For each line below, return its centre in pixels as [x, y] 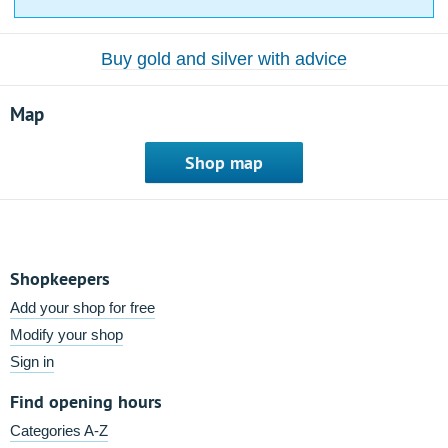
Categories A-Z [59, 430]
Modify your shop [66, 334]
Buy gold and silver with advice [224, 59]
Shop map [224, 162]
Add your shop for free [82, 307]
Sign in [32, 361]
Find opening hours [86, 401]
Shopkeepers [60, 278]
